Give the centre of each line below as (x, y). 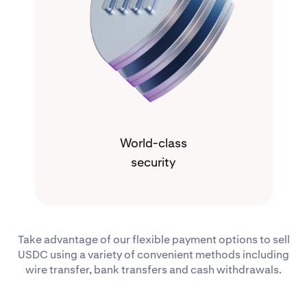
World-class (153, 143)
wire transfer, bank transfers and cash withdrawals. (153, 270)
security (153, 162)
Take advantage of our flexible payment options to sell (153, 240)
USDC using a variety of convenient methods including (153, 255)
